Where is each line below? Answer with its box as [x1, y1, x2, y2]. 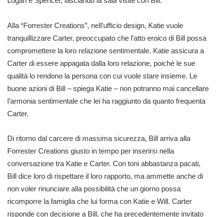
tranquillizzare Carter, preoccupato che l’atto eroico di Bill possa [7, 33, 206, 42]
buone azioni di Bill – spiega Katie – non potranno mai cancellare [7, 84, 209, 93]
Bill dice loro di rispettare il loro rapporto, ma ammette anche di [7, 172, 203, 180]
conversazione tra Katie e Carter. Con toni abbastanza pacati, [7, 159, 201, 168]
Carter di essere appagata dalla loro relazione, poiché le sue [7, 59, 195, 67]
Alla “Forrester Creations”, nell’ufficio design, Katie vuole [7, 21, 183, 30]
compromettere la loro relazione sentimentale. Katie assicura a [7, 46, 204, 55]
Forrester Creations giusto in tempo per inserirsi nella [7, 147, 174, 155]
